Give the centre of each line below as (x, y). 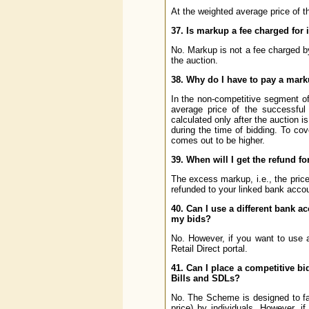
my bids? (191, 219)
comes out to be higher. (218, 140)
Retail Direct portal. (209, 249)
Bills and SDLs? (205, 278)
